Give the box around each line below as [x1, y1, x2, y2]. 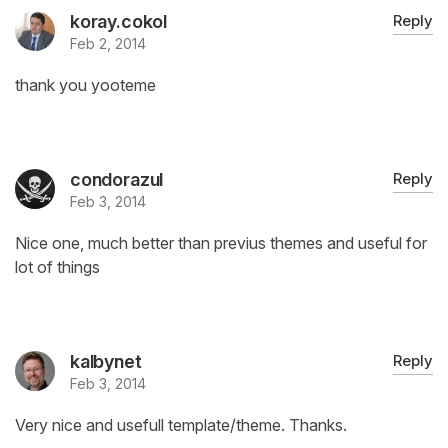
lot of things [15, 257, 100, 278]
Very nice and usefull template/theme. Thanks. [15, 415, 347, 436]
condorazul [70, 169, 164, 191]
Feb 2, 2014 [70, 35, 146, 53]
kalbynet [70, 351, 142, 373]
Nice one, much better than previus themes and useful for [15, 233, 427, 254]
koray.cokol [70, 11, 168, 33]
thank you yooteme [15, 75, 156, 96]
